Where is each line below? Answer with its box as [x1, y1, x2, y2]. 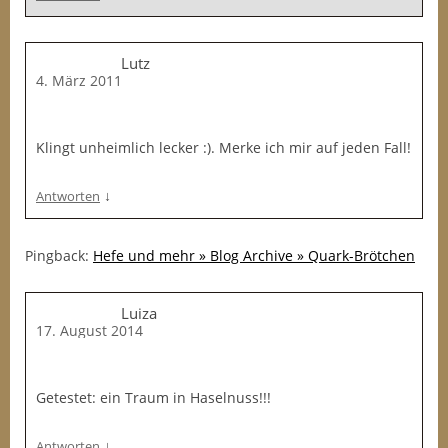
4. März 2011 [36, 71, 122, 90]
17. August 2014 [36, 321, 143, 340]
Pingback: [25, 246, 93, 265]
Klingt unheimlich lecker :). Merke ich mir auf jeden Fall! [36, 138, 411, 157]
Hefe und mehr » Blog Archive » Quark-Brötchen [93, 246, 415, 265]
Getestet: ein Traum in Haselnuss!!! [36, 388, 271, 407]
